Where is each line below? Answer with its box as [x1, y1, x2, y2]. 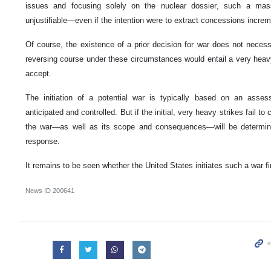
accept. [25, 68, 51, 78]
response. [25, 136, 60, 146]
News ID [25, 186, 53, 194]
